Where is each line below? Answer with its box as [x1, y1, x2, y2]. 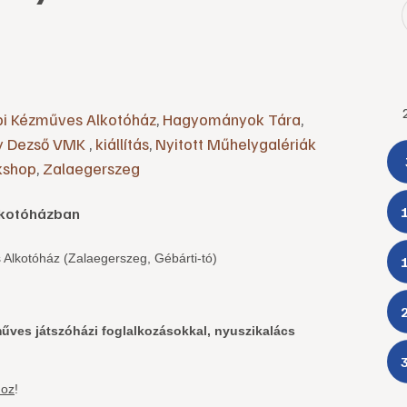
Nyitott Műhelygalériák [155, 134, 316, 154]
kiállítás [95, 134, 149, 154]
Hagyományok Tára [163, 109, 301, 130]
